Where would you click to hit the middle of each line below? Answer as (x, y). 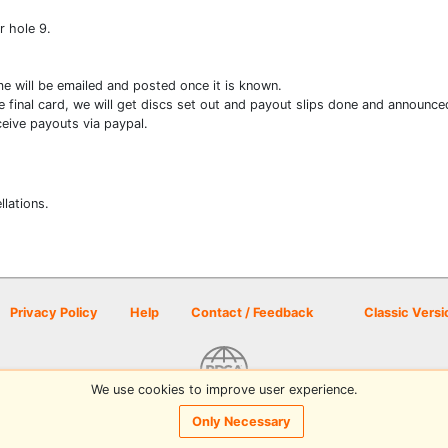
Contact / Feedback (252, 312)
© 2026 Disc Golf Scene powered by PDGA (224, 411)
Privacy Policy (54, 312)
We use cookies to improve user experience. (224, 389)
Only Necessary (241, 422)
